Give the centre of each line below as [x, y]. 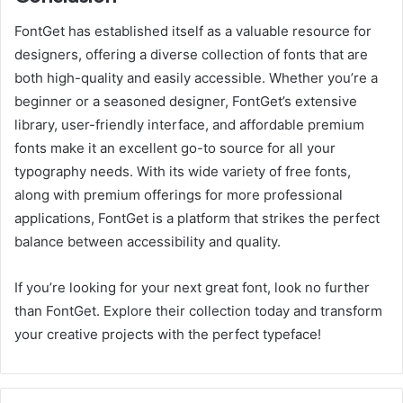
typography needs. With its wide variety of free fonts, [183, 171]
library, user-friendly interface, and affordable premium [189, 124]
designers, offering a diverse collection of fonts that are [191, 54]
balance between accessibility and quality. [148, 241]
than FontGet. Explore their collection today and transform [198, 310]
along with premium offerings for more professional [179, 194]
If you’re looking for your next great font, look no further [192, 287]
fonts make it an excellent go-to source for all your [175, 148]
